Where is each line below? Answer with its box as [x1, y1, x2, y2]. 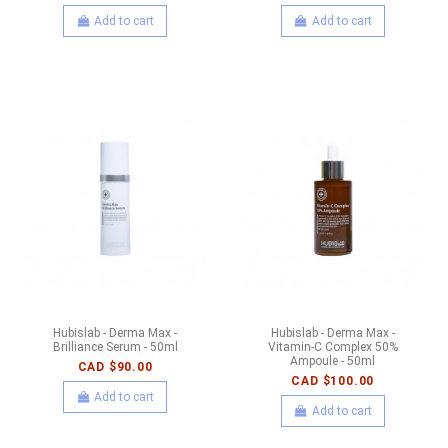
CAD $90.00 [77, 360, 153, 375]
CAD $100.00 [291, 374, 375, 389]
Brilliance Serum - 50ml [52, 339, 178, 354]
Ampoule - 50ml [290, 353, 376, 368]
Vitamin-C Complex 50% [267, 339, 398, 354]
